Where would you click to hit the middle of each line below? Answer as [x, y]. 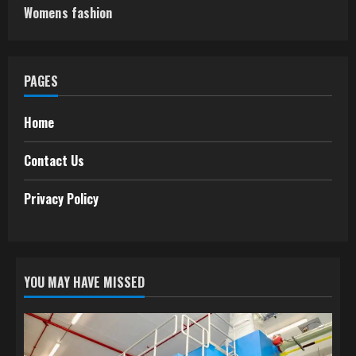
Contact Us [54, 161]
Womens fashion [68, 13]
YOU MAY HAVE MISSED [84, 282]
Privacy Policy [61, 199]
